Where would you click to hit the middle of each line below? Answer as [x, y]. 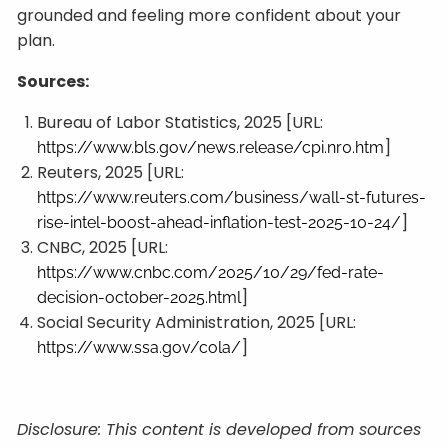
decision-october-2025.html [139, 297]
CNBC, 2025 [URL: [103, 247]
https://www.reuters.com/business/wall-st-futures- [232, 197]
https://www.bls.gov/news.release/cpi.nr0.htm [211, 147]
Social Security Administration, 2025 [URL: [197, 322]
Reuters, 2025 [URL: [111, 172]
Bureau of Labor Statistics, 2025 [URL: [180, 122]
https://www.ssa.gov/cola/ [139, 347]
